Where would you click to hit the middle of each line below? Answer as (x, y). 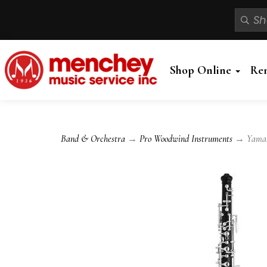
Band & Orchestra (93, 139)
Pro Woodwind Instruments (186, 139)
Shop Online (202, 70)
